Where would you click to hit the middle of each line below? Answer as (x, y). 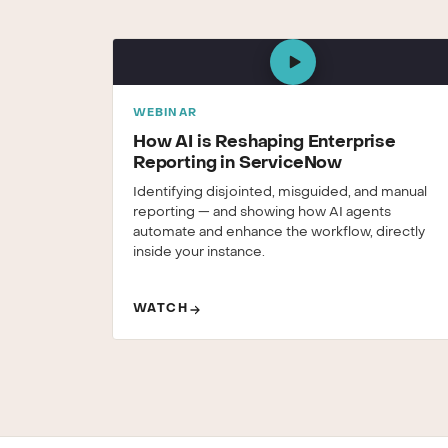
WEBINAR (165, 113)
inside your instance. (199, 252)
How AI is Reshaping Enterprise (264, 142)
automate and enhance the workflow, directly (279, 232)
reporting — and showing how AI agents (262, 212)
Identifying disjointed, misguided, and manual (280, 192)
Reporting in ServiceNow (238, 163)
